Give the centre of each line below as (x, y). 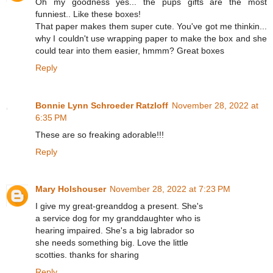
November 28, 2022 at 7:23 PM (170, 189)
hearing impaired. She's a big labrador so (115, 231)
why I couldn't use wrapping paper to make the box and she (151, 38)
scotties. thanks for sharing (87, 255)
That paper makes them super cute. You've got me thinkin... (151, 26)
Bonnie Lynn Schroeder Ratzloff (102, 105)
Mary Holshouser (71, 189)
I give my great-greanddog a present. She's (119, 206)
